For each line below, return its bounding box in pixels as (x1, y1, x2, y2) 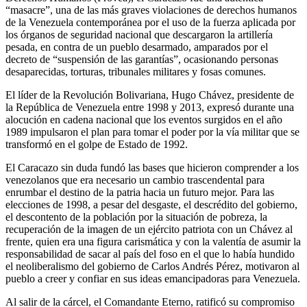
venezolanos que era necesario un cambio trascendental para (5, 173, 265, 186)
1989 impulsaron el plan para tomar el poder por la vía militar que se (5, 125, 299, 138)
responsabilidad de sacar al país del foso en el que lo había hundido (5, 247, 295, 260)
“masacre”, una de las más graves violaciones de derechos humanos (5, 3, 297, 16)
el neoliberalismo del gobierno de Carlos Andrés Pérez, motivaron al (5, 260, 299, 272)
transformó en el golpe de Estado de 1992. (5, 138, 188, 150)
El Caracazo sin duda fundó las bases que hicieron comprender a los (5, 161, 299, 173)
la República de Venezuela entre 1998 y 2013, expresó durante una (5, 101, 294, 113)
